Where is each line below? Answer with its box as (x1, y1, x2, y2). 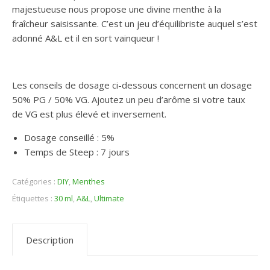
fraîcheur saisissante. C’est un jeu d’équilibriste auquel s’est (12, 17, 257, 30)
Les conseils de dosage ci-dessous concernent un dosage (12, 79, 252, 91)
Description (26, 234, 74, 246)
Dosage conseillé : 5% (24, 131, 115, 143)
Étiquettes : (12, 193, 54, 204)
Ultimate (94, 193, 124, 204)
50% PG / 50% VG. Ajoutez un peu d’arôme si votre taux (12, 93, 245, 105)
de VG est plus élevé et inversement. (12, 108, 166, 120)
